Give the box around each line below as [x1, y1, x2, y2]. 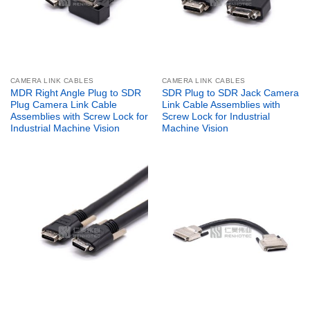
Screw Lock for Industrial [161, 111, 270, 122]
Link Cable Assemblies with [161, 99, 280, 110]
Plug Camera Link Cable [10, 99, 117, 110]
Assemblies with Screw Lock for [10, 111, 148, 122]
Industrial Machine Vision [10, 122, 120, 134]
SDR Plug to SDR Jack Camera [161, 87, 299, 98]
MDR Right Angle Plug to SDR [10, 87, 141, 98]
